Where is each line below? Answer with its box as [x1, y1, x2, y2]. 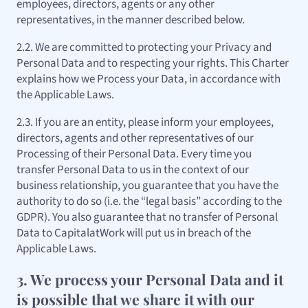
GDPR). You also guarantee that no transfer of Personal [16, 209, 278, 226]
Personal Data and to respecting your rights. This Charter [16, 55, 289, 72]
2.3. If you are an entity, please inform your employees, [16, 114, 274, 131]
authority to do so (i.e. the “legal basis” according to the [16, 193, 282, 210]
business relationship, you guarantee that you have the [16, 177, 278, 195]
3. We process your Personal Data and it [16, 269, 283, 289]
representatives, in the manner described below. [16, 12, 245, 29]
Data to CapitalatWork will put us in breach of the [16, 225, 251, 242]
